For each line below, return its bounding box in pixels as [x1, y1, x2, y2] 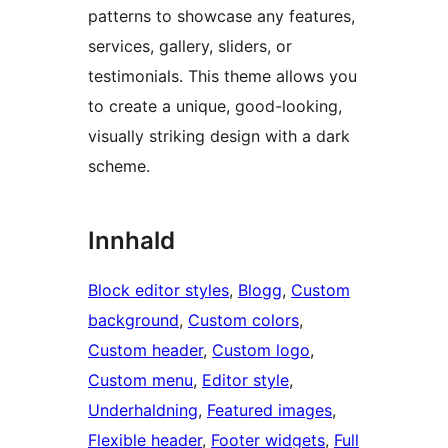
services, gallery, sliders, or [88, 36, 292, 57]
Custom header [88, 340, 203, 361]
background [88, 310, 179, 331]
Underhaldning [88, 400, 198, 421]
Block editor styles [88, 280, 229, 301]
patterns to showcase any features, [88, 6, 355, 27]
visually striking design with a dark [88, 126, 350, 147]
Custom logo [212, 340, 310, 361]
